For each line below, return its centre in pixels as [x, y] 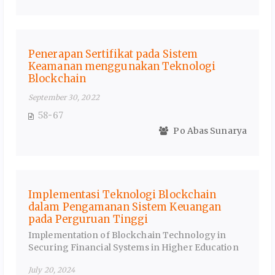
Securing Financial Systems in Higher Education [134, 248]
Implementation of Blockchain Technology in [127, 235]
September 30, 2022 [64, 97]
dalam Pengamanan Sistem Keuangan [125, 207]
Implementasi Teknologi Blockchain [122, 195]
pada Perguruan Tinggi [88, 219]
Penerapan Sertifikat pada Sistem [113, 54]
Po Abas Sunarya [209, 130]
